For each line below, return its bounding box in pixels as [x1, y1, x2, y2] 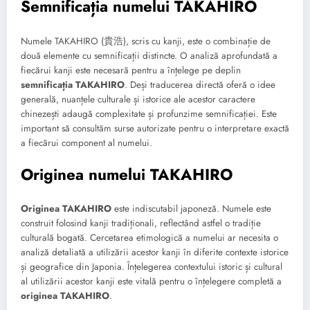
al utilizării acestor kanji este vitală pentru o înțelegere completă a [21, 275, 282, 289]
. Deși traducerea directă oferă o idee [125, 77, 275, 91]
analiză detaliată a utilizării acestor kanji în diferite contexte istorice [21, 246, 289, 259]
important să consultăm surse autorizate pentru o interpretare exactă [21, 121, 289, 135]
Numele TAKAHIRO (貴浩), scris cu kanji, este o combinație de [21, 34, 271, 48]
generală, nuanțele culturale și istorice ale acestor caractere [21, 92, 255, 106]
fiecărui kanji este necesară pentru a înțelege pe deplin [21, 63, 241, 77]
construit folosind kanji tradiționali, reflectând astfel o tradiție [21, 217, 261, 230]
